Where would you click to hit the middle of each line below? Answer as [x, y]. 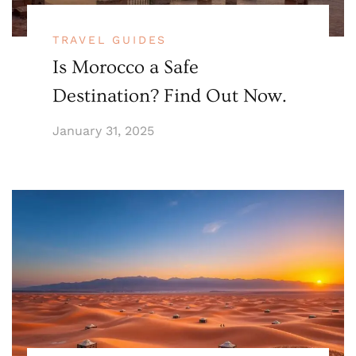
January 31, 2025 [103, 131]
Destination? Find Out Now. [169, 96]
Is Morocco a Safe [125, 68]
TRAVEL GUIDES [110, 40]
